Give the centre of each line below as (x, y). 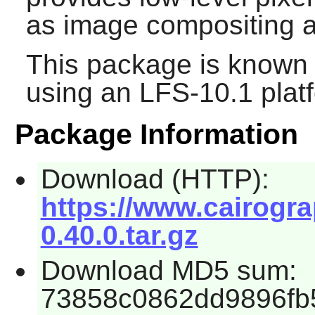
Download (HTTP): (155, 179)
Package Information (156, 135)
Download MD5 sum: (168, 270)
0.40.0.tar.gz (119, 236)
